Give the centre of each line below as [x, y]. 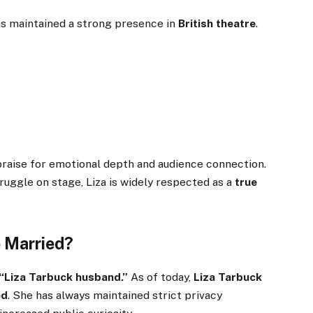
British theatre [217, 24]
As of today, [161, 277]
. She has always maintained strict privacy [115, 295]
